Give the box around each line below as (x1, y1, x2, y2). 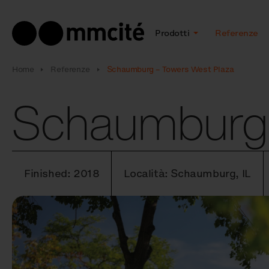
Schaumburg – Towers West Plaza (106, 64, 234, 74)
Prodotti (155, 27, 192, 39)
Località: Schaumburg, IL (124, 166, 251, 181)
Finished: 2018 (24, 166, 100, 181)
